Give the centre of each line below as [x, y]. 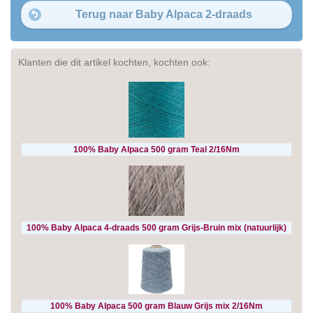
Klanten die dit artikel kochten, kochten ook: [114, 63]
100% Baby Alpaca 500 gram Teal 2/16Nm [156, 149]
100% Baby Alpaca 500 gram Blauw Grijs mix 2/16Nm [156, 306]
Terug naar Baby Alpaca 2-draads [163, 15]
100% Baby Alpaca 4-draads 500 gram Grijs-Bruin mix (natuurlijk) [156, 228]
